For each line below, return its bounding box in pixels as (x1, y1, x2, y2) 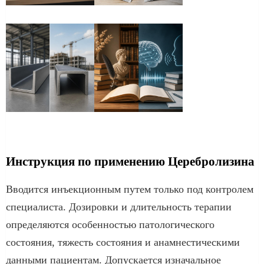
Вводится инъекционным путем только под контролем (6, 183, 253, 195)
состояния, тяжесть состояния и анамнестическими (6, 236, 240, 248)
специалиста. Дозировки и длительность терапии (6, 200, 232, 213)
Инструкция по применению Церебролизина (6, 154, 255, 169)
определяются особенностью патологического (6, 218, 214, 230)
